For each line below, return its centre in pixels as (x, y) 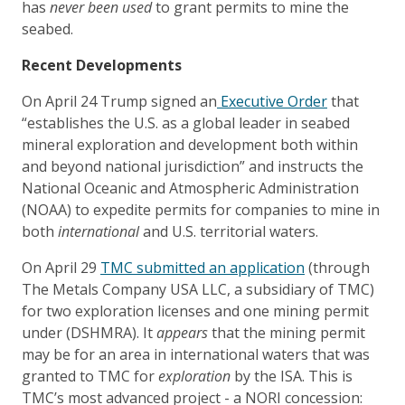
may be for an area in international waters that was (196, 355)
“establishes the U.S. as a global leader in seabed (186, 123)
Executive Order (272, 102)
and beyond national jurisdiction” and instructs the (193, 167)
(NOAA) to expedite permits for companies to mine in (201, 210)
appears (182, 333)
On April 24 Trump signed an (119, 102)
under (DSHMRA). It (89, 333)
